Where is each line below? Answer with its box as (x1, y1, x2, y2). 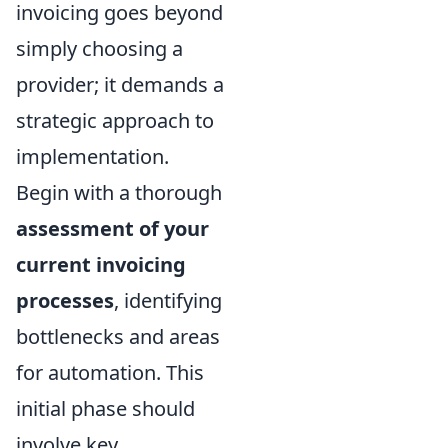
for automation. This (16, 358, 204, 386)
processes (16, 286, 114, 314)
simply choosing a (16, 34, 183, 62)
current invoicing (16, 250, 186, 278)
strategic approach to (16, 106, 214, 134)
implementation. (16, 142, 169, 170)
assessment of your (16, 214, 209, 242)
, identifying (114, 286, 222, 314)
